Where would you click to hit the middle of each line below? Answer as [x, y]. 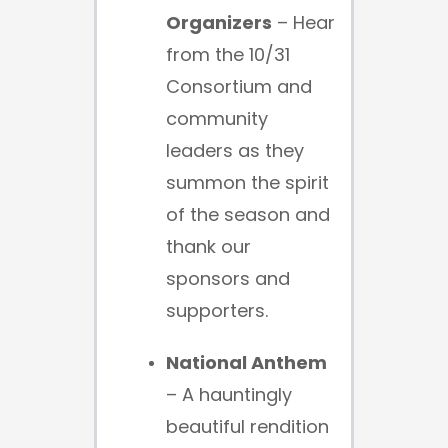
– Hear [303, 22]
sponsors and [228, 278]
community [217, 118]
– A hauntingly [229, 394]
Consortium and [239, 86]
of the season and [248, 214]
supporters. [217, 310]
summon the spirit [247, 182]
